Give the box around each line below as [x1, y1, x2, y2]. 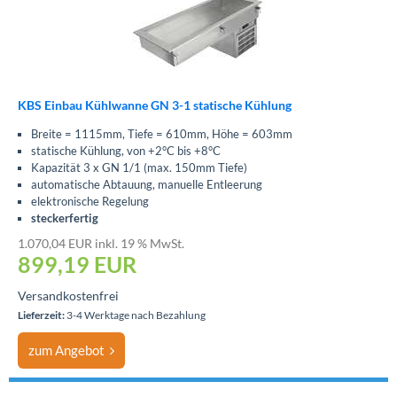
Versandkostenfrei [18, 288, 119, 303]
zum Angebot [28, 342, 110, 358]
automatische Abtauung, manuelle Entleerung [31, 177, 262, 191]
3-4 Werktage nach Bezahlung [65, 308, 206, 322]
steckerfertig [31, 211, 98, 225]
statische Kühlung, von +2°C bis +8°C [31, 144, 221, 158]
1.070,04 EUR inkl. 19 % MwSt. [18, 236, 184, 251]
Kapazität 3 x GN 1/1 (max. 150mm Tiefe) [31, 160, 247, 175]
